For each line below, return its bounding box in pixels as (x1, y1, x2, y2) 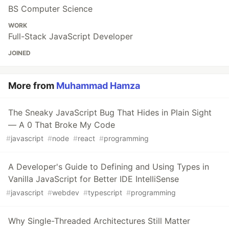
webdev (52, 188, 79, 197)
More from (8, 80, 56, 91)
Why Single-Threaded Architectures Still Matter (8, 215, 190, 226)
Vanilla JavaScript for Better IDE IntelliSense (8, 173, 179, 184)
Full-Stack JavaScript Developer (8, 31, 133, 41)
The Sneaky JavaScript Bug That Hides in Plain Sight (8, 107, 212, 118)
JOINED (8, 49, 31, 57)
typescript (88, 188, 122, 197)
